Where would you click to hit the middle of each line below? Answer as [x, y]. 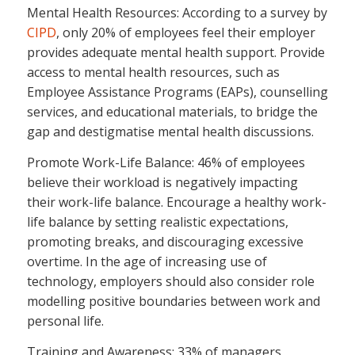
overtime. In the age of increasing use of [147, 261]
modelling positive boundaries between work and [173, 301]
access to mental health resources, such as [153, 73]
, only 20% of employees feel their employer [185, 33]
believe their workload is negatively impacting [162, 182]
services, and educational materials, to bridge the [172, 112]
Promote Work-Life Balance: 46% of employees [166, 162]
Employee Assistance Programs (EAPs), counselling [177, 92]
